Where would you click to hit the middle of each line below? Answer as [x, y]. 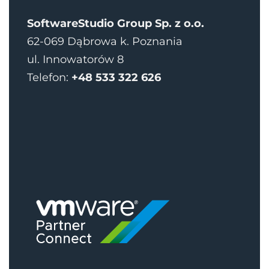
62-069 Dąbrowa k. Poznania [105, 42]
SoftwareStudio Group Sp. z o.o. [116, 24]
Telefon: [49, 78]
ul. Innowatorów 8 [75, 60]
